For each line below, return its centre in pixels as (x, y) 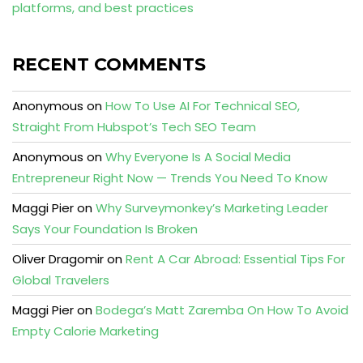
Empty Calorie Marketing (85, 331)
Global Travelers (61, 280)
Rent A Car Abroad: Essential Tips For (235, 259)
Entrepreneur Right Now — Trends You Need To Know (170, 178)
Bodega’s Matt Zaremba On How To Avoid (222, 310)
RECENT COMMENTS (109, 65)
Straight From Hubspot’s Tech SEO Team (134, 127)
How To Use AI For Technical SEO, (203, 106)
